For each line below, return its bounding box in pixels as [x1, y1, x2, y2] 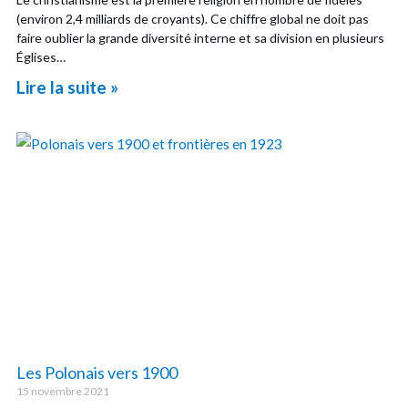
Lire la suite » [16, 76, 119, 97]
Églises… [16, 48, 66, 65]
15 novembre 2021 [16, 384, 110, 399]
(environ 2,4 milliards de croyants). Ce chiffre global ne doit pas [16, 10, 370, 26]
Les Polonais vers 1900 [16, 362, 178, 383]
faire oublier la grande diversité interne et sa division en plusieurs [16, 29, 385, 46]
